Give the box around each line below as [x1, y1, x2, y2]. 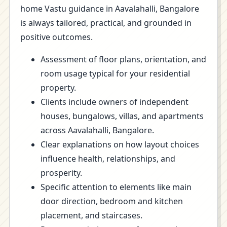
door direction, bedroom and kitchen [41, 196, 183, 207]
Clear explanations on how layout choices [41, 139, 199, 150]
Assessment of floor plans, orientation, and [41, 54, 206, 65]
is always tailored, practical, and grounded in [20, 17, 192, 28]
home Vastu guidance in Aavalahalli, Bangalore [20, 3, 199, 14]
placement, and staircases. [41, 210, 142, 221]
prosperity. [41, 167, 82, 178]
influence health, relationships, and [41, 153, 175, 164]
